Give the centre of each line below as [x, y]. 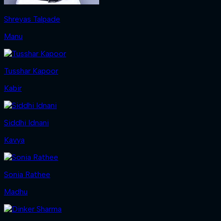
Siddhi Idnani [26, 122]
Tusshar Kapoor [31, 71]
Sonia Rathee [27, 174]
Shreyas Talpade [32, 19]
